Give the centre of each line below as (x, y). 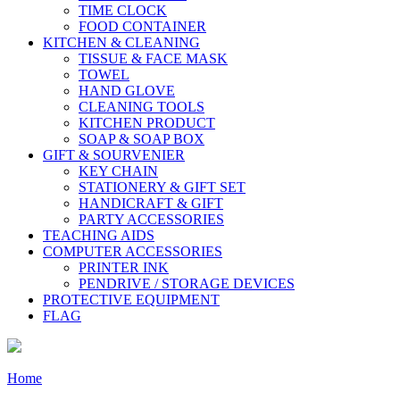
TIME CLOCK (123, 10)
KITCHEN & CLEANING (121, 42)
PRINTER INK (124, 267)
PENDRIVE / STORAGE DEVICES (187, 283)
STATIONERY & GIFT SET (162, 187)
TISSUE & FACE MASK (153, 58)
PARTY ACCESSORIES (151, 219)
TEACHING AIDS (99, 235)
